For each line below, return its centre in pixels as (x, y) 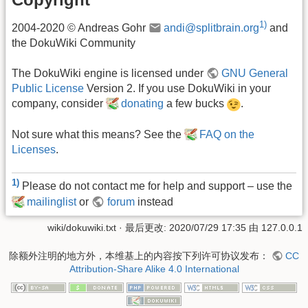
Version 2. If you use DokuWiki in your (177, 89)
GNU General (255, 74)
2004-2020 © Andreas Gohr (80, 28)
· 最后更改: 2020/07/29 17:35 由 (189, 227)
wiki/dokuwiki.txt (82, 227)
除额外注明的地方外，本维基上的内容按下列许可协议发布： (141, 255)
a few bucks (196, 104)
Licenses (34, 149)
